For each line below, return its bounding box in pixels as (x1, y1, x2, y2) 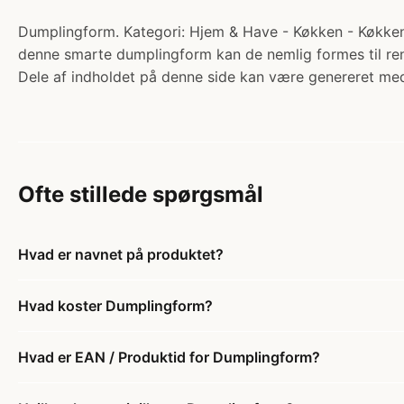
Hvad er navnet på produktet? (18, 245, 224, 264)
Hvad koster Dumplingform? (18, 297, 213, 316)
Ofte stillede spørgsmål (18, 181, 263, 208)
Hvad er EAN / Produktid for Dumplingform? (18, 348, 320, 367)
